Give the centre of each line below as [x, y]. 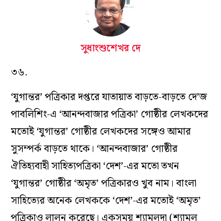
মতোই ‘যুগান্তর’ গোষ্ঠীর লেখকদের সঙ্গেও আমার [101, 132]
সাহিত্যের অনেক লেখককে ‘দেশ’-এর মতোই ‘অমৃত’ [106, 201]
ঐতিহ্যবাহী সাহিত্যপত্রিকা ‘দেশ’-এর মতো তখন [95, 166]
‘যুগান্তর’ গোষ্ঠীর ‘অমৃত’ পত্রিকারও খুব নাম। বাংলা [104, 184]
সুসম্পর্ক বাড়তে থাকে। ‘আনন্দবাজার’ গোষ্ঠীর [94, 149]
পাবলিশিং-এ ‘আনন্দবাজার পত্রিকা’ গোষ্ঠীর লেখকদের [110, 115]
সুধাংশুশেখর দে [110, 49]
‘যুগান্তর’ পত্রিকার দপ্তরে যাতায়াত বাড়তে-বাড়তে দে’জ [109, 97]
